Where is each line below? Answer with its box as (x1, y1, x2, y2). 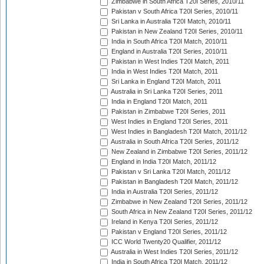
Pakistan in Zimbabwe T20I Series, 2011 (110, 108, 226, 115)
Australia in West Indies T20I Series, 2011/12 (110, 248, 238, 256)
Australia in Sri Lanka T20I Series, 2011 (110, 88, 223, 95)
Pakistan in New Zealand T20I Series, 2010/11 (110, 28, 243, 35)
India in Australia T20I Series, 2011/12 (110, 188, 218, 196)
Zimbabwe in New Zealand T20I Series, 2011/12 (110, 198, 247, 206)
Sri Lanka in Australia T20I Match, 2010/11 (110, 18, 231, 25)
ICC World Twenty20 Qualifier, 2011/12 (110, 238, 221, 246)
